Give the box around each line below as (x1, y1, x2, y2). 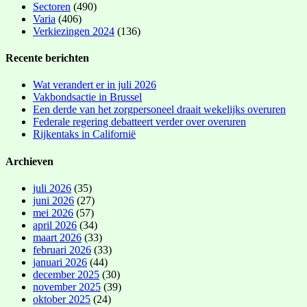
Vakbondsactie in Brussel (33, 91, 142, 103)
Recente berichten (5, 52, 89, 64)
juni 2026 (33, 194, 74, 206)
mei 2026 (33, 206, 73, 219)
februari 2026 (33, 243, 91, 256)
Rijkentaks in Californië (33, 128, 136, 140)
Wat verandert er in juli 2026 (33, 79, 156, 91)
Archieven (5, 155, 53, 167)
